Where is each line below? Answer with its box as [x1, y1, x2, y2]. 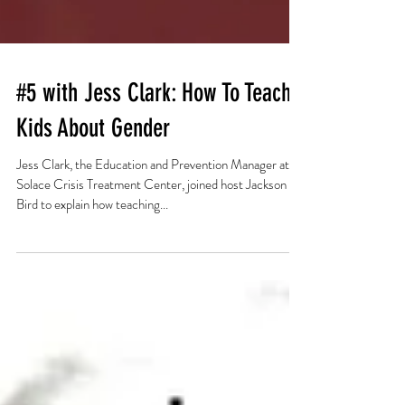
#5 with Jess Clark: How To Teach [16, 175, 291, 205]
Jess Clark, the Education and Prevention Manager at [16, 252, 289, 272]
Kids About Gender [16, 211, 170, 240]
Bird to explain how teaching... [16, 292, 168, 312]
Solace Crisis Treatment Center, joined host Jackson [16, 272, 287, 292]
